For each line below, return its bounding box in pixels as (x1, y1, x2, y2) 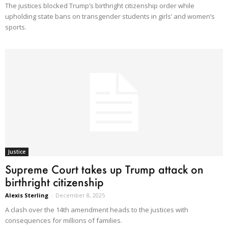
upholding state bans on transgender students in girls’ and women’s (5, 11, 215, 21)
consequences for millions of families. (5, 216, 122, 225)
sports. (5, 22, 26, 32)
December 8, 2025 (55, 191, 105, 199)
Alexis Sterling (5, 191, 48, 199)
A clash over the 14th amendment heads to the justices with (5, 205, 188, 215)
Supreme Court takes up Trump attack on (5, 162, 204, 177)
